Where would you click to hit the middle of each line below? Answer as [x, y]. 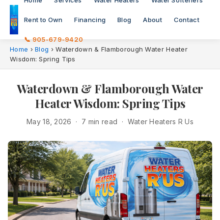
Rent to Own [43, 20]
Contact [186, 20]
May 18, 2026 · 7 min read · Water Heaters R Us [110, 122]
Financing [90, 20]
